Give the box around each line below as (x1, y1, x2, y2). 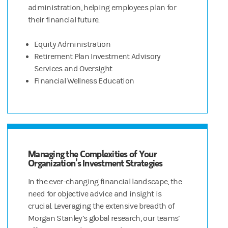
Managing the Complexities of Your (28, 148, 157, 160)
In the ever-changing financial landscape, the (28, 177, 182, 187)
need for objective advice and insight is (28, 189, 162, 199)
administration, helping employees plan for (28, 3, 176, 13)
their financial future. (28, 15, 100, 25)
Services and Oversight (34, 64, 112, 74)
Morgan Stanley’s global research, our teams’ (28, 214, 180, 223)
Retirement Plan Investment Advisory (34, 52, 161, 62)
